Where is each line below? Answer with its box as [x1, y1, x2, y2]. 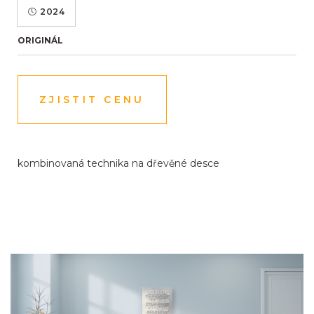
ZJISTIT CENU [39, 93, 145, 107]
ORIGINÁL [18, 35, 63, 46]
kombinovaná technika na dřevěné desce [18, 157, 219, 170]
